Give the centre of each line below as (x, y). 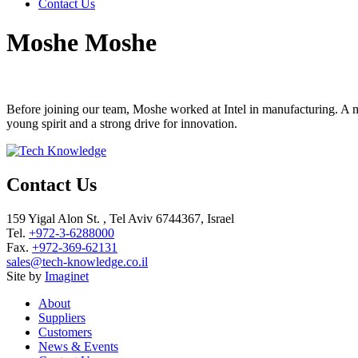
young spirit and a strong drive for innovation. (122, 123)
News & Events (78, 346)
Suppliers (62, 317)
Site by (26, 276)
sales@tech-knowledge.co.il (77, 261)
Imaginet (67, 276)
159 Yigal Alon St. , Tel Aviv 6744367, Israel (120, 218)
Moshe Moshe (82, 43)
